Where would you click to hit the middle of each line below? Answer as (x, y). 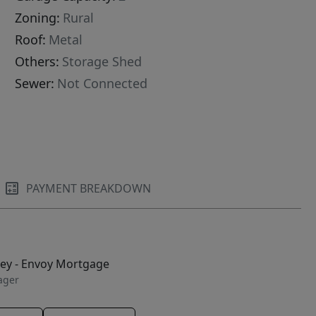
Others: (37, 62)
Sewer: (35, 84)
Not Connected (103, 84)
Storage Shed (102, 62)
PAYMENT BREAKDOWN (89, 189)
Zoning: (38, 18)
